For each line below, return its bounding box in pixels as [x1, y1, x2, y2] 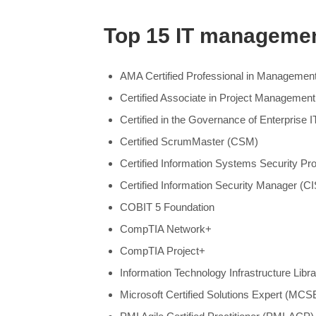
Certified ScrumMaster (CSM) [119, 135, 258, 148]
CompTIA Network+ [119, 223, 212, 236]
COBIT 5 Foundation [119, 201, 214, 214]
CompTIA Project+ [119, 245, 205, 257]
